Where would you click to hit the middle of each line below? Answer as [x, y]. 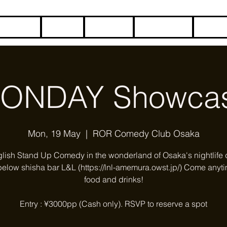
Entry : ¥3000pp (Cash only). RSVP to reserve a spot [113, 204]
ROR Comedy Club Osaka [146, 134]
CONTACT [163, 27]
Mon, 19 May [54, 134]
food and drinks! [113, 179]
